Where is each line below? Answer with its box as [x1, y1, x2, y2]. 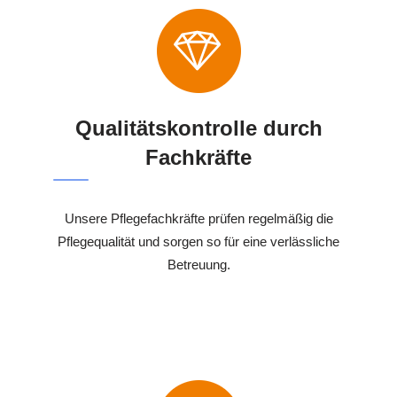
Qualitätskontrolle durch [74, 116, 323, 141]
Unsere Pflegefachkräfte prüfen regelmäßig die [64, 211, 333, 227]
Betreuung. [167, 257, 230, 273]
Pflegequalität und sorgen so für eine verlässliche [58, 234, 339, 250]
